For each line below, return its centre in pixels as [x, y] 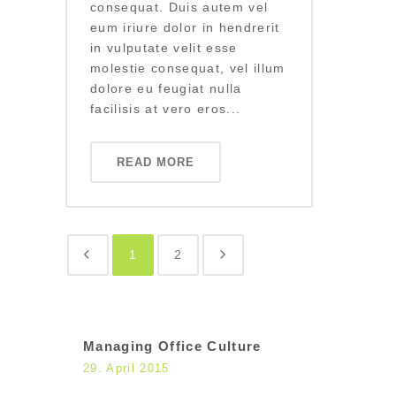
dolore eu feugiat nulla [166, 89]
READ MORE [156, 163]
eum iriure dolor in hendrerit [185, 28]
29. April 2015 [126, 369]
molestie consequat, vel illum [188, 69]
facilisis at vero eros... [166, 109]
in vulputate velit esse [164, 48]
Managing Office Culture [172, 346]
